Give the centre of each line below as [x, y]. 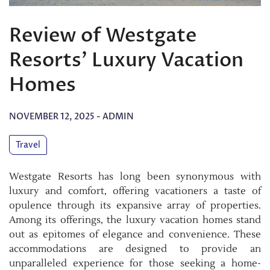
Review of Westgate [103, 35]
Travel [28, 145]
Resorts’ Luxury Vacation [126, 60]
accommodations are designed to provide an [135, 249]
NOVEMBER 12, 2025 [52, 117]
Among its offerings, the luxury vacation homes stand [135, 220]
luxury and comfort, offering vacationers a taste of [135, 191]
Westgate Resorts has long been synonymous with [135, 177]
